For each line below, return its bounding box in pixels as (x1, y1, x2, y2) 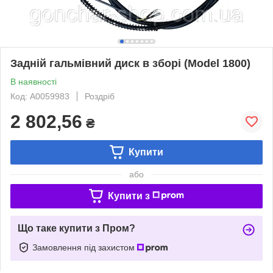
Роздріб (85, 91, 115, 101)
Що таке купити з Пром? (18, 222, 135, 233)
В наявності (10, 76, 57, 87)
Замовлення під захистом (32, 242, 137, 252)
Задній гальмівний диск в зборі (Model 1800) (10, 57, 250, 69)
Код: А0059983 (10, 91, 69, 101)
